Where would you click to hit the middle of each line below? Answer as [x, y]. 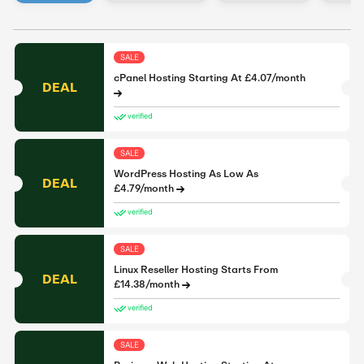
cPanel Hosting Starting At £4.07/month [210, 78]
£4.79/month [145, 188]
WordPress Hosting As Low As [186, 174]
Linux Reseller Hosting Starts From [196, 270]
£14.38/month [148, 284]
